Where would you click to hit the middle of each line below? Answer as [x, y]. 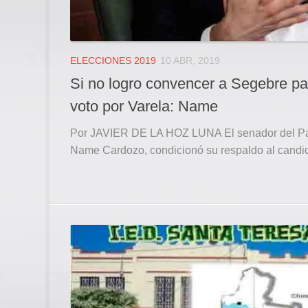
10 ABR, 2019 [190, 61]
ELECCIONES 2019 [113, 61]
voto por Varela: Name [144, 106]
